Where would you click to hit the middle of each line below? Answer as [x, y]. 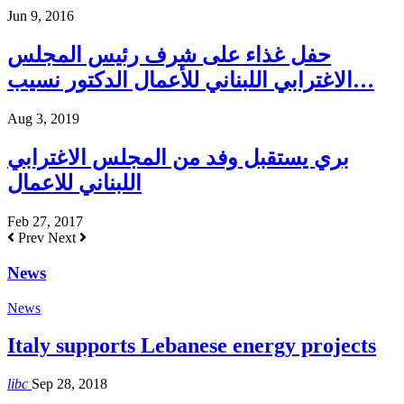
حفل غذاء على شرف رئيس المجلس [169, 55]
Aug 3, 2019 [43, 119]
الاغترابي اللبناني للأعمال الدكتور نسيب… [363, 81]
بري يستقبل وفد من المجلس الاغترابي [178, 158]
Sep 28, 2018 [69, 384]
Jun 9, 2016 [41, 16]
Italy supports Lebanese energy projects [192, 346]
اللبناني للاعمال [74, 184]
